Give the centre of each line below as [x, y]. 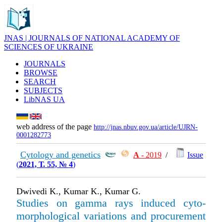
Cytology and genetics [60, 155]
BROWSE [41, 73]
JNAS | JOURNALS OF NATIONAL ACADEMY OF [92, 38]
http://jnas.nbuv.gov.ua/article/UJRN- [146, 127]
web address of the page [55, 127]
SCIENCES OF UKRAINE [49, 47]
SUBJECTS [43, 90]
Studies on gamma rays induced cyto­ [111, 203]
